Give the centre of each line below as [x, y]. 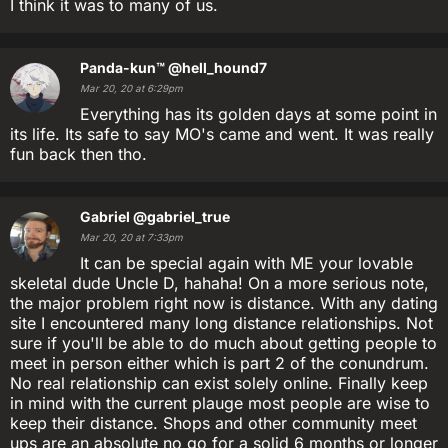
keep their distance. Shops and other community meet [213, 423]
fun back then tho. [78, 154]
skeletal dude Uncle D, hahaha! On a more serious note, [219, 283]
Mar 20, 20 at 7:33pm [131, 237]
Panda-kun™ [122, 67]
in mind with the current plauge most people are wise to [220, 403]
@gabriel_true [181, 216]
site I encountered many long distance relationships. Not [221, 323]
